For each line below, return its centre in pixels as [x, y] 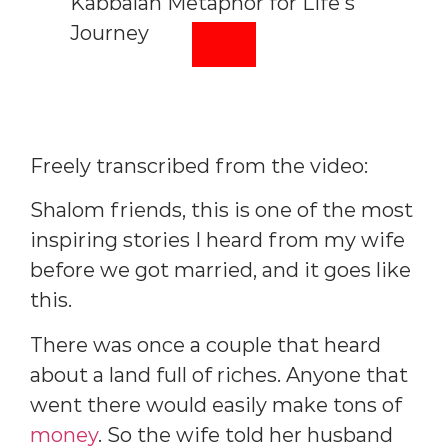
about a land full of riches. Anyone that [219, 374]
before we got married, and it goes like [220, 270]
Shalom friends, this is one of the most [221, 210]
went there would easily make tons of [216, 404]
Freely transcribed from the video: [199, 165]
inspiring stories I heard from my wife [217, 240]
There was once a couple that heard [205, 344]
